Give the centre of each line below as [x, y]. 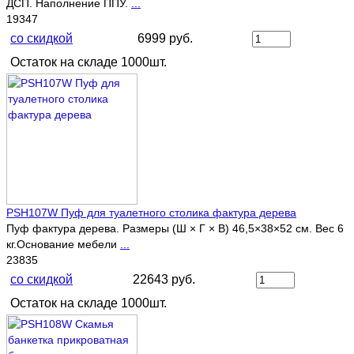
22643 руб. [164, 280]
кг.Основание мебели [63, 245]
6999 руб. [165, 39]
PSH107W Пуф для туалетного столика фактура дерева [151, 213]
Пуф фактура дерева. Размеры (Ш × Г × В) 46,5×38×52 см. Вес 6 [175, 229]
